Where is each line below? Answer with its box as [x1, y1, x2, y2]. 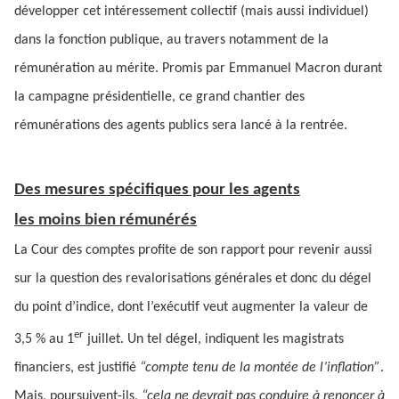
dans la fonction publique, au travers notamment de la [14, 33, 329, 47]
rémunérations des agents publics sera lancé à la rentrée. [14, 118, 347, 133]
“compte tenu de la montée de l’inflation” [140, 361, 380, 376]
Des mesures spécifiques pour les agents [14, 182, 300, 199]
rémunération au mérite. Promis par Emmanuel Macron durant [14, 61, 382, 76]
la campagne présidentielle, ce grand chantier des [14, 90, 305, 104]
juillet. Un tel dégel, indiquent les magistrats [84, 332, 344, 347]
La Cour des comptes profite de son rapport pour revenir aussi [14, 243, 372, 257]
